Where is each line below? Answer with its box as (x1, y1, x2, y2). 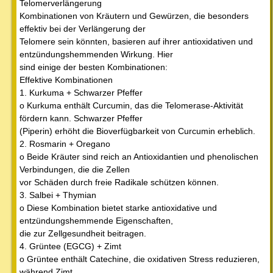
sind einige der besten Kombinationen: (19, 62, 168, 73)
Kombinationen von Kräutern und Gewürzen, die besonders (19, 11, 249, 21)
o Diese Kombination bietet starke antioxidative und (19, 203, 217, 213)
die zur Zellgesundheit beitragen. (19, 229, 146, 239)
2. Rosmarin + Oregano (19, 139, 110, 149)
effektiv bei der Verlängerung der (19, 24, 146, 34)
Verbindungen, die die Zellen (19, 165, 130, 175)
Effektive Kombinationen (19, 75, 113, 85)
